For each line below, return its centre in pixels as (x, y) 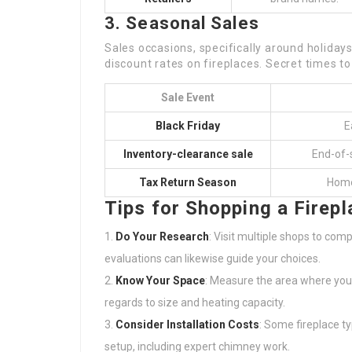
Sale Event (188, 97)
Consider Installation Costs (187, 324)
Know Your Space (160, 280)
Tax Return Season (188, 182)
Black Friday (188, 126)
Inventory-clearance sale (188, 154)
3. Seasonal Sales (182, 23)
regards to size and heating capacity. (195, 302)
